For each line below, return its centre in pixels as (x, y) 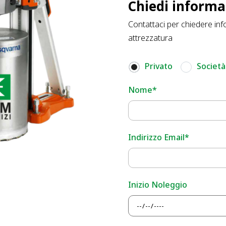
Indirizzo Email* (158, 137)
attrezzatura (150, 38)
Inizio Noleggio (157, 185)
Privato (158, 66)
